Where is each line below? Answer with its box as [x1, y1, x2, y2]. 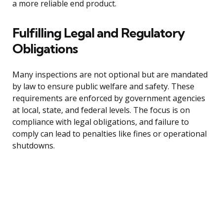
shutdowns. [12, 140, 55, 151]
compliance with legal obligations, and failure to [12, 116, 189, 128]
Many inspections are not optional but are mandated [12, 69, 208, 80]
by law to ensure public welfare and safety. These [12, 81, 194, 92]
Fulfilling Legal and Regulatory [12, 25, 184, 41]
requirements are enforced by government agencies [12, 93, 205, 104]
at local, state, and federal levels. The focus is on [12, 105, 190, 116]
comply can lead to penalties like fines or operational [12, 128, 207, 140]
